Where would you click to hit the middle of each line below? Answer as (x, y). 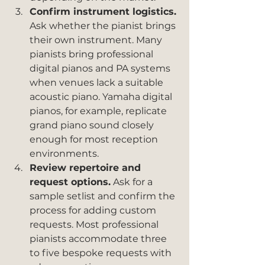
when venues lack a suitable (98, 83)
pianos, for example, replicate (99, 111)
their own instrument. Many (97, 40)
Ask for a (133, 182)
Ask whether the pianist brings (104, 26)
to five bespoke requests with (102, 253)
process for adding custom (94, 210)
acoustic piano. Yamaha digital (102, 97)
